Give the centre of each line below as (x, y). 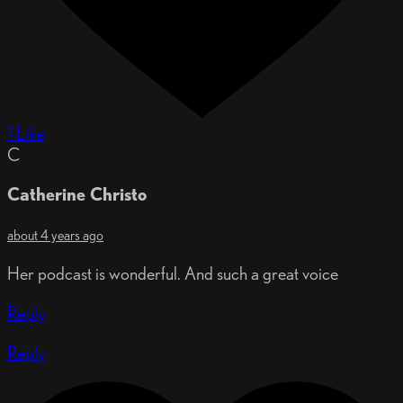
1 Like (26, 133)
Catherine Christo (77, 194)
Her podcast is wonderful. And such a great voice (173, 273)
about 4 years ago (55, 235)
